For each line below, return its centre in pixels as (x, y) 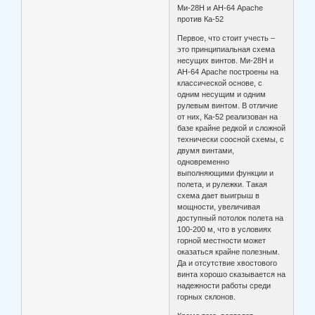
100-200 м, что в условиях (225, 230)
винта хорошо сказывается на (232, 275)
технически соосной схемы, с (231, 140)
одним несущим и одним (222, 95)
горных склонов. (207, 297)
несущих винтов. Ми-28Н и (226, 61)
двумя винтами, (206, 151)
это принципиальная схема (226, 50)
